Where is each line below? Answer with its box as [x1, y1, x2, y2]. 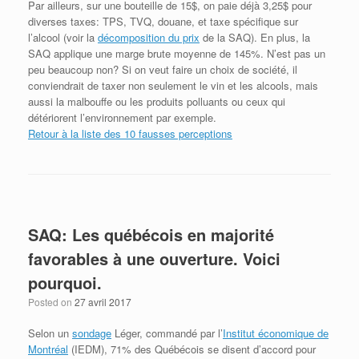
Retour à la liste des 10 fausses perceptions [28, 125, 232, 141]
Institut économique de [223, 325, 329, 341]
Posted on [28, 294, 75, 309]
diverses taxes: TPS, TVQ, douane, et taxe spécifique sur [28, 13, 298, 29]
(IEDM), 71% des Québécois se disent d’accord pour [68, 341, 316, 357]
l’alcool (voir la [28, 29, 98, 45]
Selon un [28, 325, 72, 341]
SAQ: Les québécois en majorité [28, 222, 274, 246]
